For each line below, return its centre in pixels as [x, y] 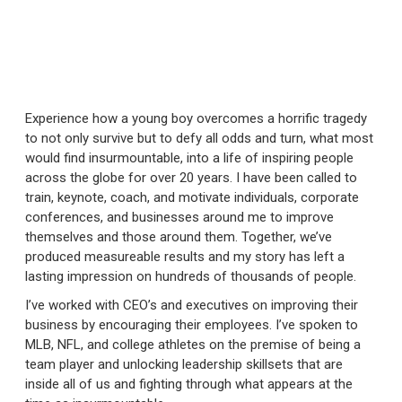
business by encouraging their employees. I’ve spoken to [192, 324]
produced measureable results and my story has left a [185, 256]
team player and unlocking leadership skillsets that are [184, 364]
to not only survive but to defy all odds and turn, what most [199, 138]
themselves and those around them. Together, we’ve [179, 236]
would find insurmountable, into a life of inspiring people [189, 157]
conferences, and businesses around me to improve [179, 217]
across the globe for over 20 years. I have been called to [191, 177]
